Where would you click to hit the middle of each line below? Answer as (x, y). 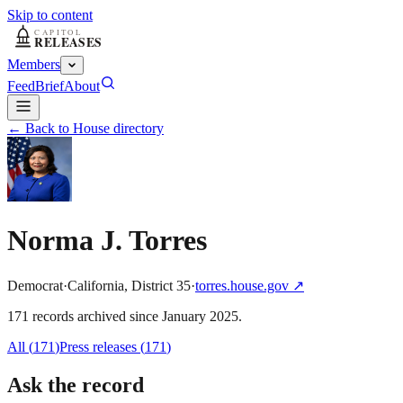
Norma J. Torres (107, 241)
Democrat (35, 285)
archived (100, 316)
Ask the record (76, 385)
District (154, 285)
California (96, 285)
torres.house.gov (242, 285)
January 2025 (200, 316)
